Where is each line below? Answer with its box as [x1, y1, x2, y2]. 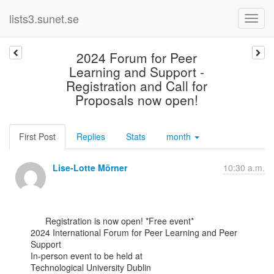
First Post [19, 130, 56, 143]
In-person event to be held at [31, 250, 143, 262]
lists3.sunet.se [9, 10, 79, 26]
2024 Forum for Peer [76, 48, 198, 67]
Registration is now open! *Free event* [31, 215, 45, 227]
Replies [76, 130, 105, 143]
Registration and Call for [66, 76, 208, 95]
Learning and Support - [69, 62, 205, 81]
